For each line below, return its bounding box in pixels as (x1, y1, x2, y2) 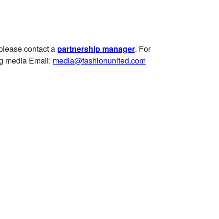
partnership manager (57, 43, 135, 54)
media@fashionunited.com (53, 54, 146, 66)
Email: (27, 54, 53, 66)
